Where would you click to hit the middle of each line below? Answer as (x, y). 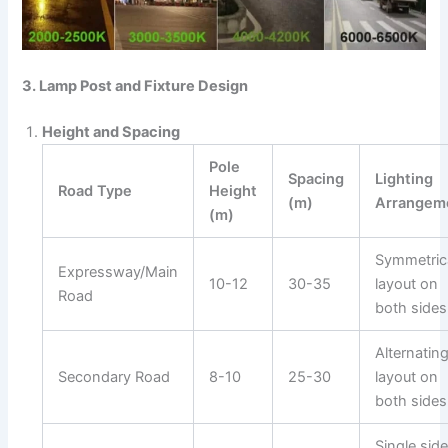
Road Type (95, 190)
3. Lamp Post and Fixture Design (135, 85)
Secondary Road (114, 376)
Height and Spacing (111, 131)
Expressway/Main (118, 271)
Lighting (404, 178)
